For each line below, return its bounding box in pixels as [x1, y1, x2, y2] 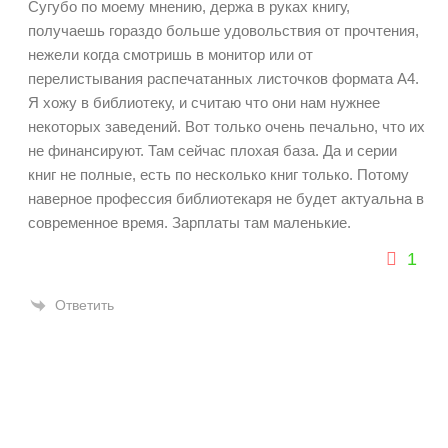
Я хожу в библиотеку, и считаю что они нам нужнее [28, 94, 380, 112]
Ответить [55, 297, 114, 314]
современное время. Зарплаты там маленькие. [28, 214, 355, 232]
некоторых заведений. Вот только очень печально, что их [28, 118, 425, 136]
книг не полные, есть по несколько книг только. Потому [28, 166, 409, 184]
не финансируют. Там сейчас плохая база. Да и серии [28, 142, 397, 160]
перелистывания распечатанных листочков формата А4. [28, 70, 419, 88]
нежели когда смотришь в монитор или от [28, 46, 313, 64]
